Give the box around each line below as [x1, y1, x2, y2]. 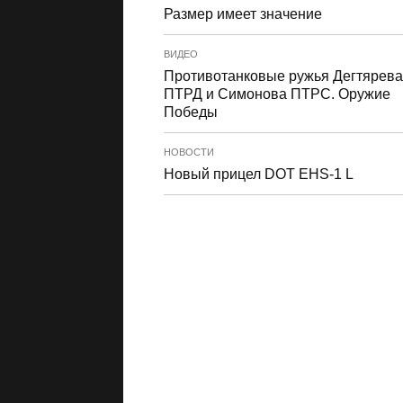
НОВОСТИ [164, 147, 214, 157]
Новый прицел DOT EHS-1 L [164, 166, 354, 182]
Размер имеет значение [164, 6, 322, 22]
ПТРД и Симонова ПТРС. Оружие [164, 86, 390, 102]
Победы [164, 104, 218, 120]
